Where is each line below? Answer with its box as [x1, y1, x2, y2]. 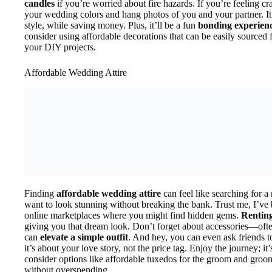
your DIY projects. [24, 42, 96, 53]
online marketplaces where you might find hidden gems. [24, 210, 241, 221]
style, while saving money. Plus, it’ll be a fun [24, 20, 198, 31]
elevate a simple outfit [40, 232, 128, 243]
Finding [24, 188, 56, 199]
